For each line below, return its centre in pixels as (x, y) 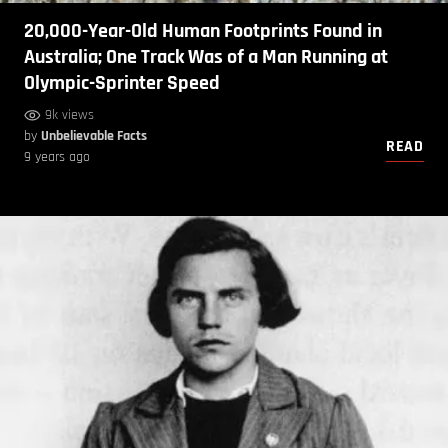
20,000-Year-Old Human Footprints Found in (203, 30)
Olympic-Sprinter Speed (122, 82)
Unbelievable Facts (94, 135)
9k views (69, 114)
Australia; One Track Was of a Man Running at (206, 56)
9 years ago (57, 156)
